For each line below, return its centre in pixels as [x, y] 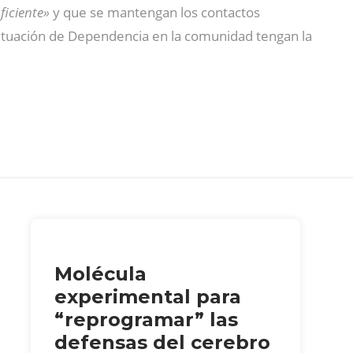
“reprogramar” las [146, 319]
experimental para [147, 296]
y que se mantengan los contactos [156, 12]
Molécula [100, 273]
